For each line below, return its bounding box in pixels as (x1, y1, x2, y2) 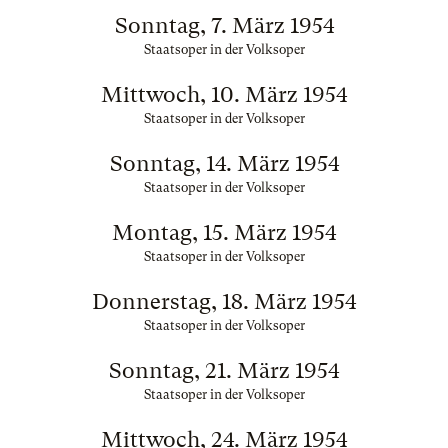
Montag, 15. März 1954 (112, 220, 336, 245)
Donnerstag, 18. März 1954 (92, 289, 356, 314)
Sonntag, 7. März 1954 (114, 13, 334, 38)
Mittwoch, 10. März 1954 (101, 82, 347, 107)
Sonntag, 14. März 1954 (109, 151, 339, 176)
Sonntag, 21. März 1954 (109, 358, 339, 383)
